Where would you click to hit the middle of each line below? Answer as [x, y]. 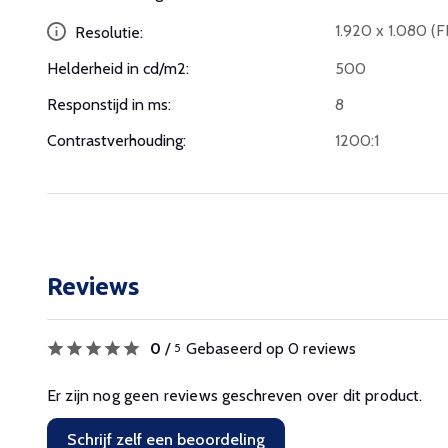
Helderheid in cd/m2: [118, 68]
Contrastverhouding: [116, 140]
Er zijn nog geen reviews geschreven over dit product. [235, 395]
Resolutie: [107, 32]
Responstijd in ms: [109, 104]
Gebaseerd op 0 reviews [271, 348]
